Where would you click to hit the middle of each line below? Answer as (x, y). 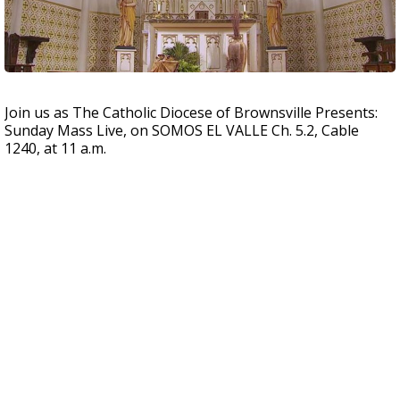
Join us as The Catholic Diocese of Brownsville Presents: (191, 112)
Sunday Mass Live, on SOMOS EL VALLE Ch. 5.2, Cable (182, 130)
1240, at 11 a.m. (55, 148)
